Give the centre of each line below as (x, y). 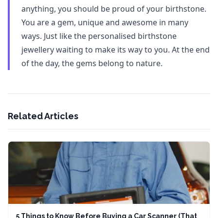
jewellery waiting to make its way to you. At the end (116, 50)
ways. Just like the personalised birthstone (99, 36)
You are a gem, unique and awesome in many (105, 22)
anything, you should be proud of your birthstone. (114, 9)
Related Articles (43, 116)
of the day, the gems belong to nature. (92, 63)
